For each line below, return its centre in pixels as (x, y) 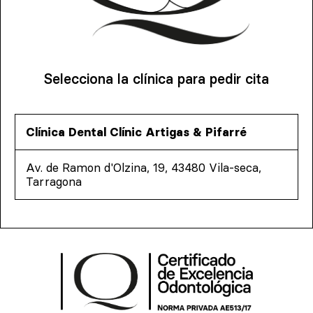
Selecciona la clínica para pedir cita (156, 78)
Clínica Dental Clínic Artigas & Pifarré (136, 132)
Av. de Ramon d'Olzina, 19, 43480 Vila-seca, (144, 167)
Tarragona (54, 181)
